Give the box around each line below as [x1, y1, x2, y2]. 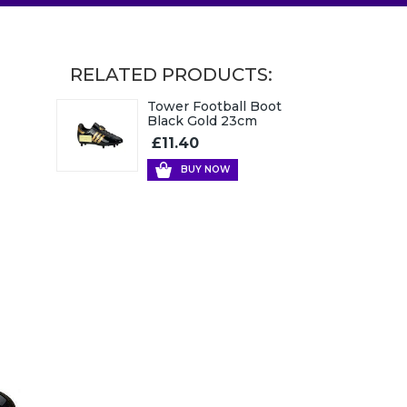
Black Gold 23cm [147, 112, 257, 129]
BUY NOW [181, 163, 230, 175]
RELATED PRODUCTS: [70, 63, 273, 85]
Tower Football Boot [147, 97, 282, 114]
